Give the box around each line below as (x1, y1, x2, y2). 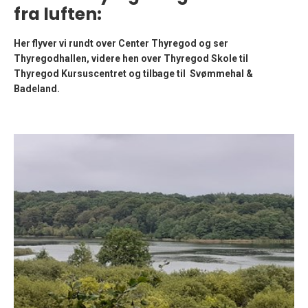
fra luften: (14, 2, 102, 27)
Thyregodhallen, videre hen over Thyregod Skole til (14, 53, 248, 65)
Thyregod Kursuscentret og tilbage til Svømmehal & (14, 68, 253, 80)
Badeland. (14, 83, 60, 95)
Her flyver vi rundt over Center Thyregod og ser (14, 38, 228, 49)
